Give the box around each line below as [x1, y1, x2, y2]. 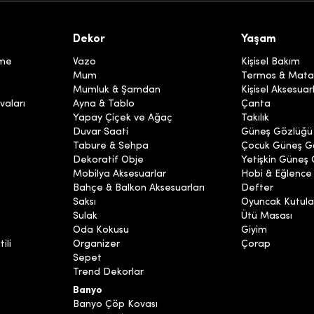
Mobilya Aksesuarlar [73, 169, 166, 180]
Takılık [241, 113, 269, 124]
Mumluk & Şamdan [73, 85, 161, 96]
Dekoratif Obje [73, 155, 144, 166]
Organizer [73, 239, 120, 250]
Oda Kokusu [73, 225, 129, 236]
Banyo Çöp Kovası [73, 299, 158, 310]
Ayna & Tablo [73, 99, 135, 110]
